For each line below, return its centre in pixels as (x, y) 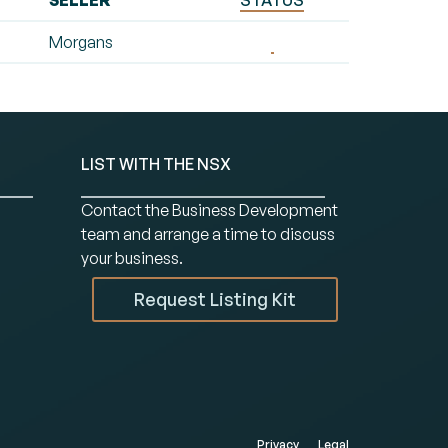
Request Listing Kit (214, 298)
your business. (131, 258)
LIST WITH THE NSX (155, 164)
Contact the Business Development (209, 210)
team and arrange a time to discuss (207, 234)
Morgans (81, 42)
